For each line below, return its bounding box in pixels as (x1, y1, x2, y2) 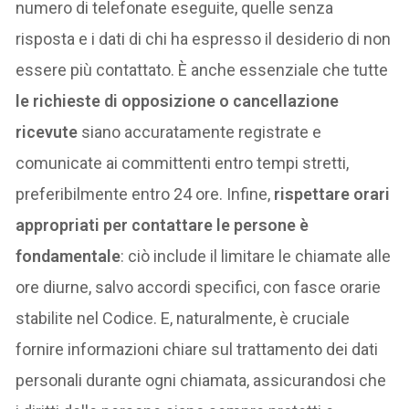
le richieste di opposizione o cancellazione (16, 91, 340, 111)
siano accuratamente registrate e (78, 122, 322, 142)
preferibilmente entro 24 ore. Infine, (16, 184, 275, 204)
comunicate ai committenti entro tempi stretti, (16, 153, 350, 173)
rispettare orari (274, 184, 391, 204)
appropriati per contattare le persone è (16, 215, 309, 236)
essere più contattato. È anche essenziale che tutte (16, 60, 389, 80)
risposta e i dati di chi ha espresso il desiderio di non (16, 29, 392, 49)
